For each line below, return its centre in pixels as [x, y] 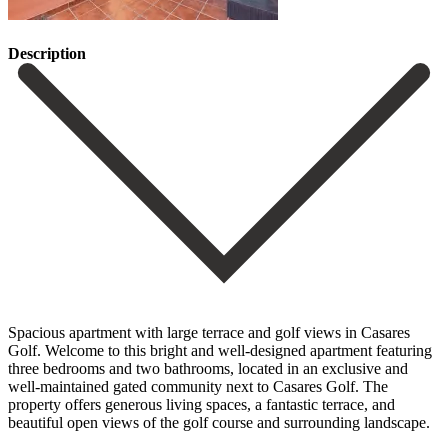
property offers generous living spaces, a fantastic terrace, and [201, 404]
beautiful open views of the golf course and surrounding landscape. [219, 422]
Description [47, 54]
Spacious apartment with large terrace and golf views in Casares [209, 332]
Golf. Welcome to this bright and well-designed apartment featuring [220, 350]
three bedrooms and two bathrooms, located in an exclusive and [208, 368]
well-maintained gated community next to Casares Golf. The [198, 386]
